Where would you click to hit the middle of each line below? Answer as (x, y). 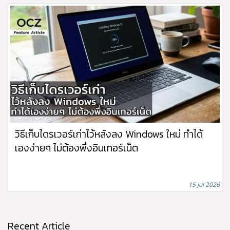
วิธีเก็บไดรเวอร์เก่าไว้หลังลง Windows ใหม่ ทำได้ (109, 134)
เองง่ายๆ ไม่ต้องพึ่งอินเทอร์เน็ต (76, 148)
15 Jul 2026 (204, 185)
